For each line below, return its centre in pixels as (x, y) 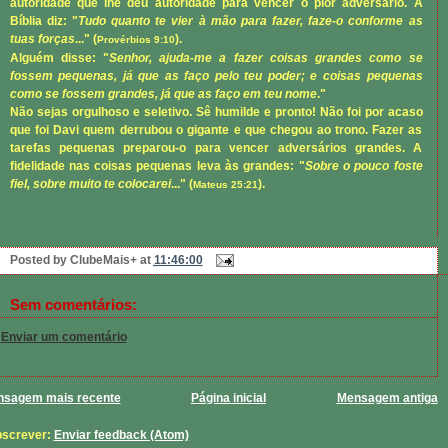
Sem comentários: (73, 304)
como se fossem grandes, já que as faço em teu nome (163, 93)
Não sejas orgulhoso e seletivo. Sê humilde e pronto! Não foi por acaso (216, 111)
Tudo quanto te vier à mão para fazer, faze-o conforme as (250, 20)
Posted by (39, 259)
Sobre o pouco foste (363, 165)
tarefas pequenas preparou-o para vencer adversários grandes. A (216, 147)
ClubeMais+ (103, 259)
